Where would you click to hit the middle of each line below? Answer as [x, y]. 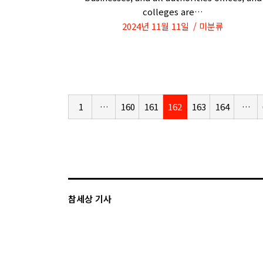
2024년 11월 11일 [156, 26]
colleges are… [173, 11]
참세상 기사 [90, 199]
